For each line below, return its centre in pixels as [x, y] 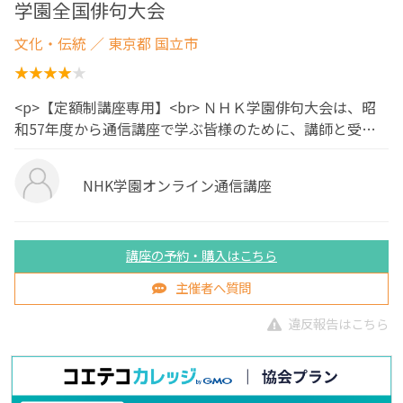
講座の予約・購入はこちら [201, 255]
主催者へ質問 [213, 287]
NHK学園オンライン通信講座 [177, 185]
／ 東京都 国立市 [142, 44]
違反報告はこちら [338, 323]
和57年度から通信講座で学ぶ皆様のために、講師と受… [195, 129]
